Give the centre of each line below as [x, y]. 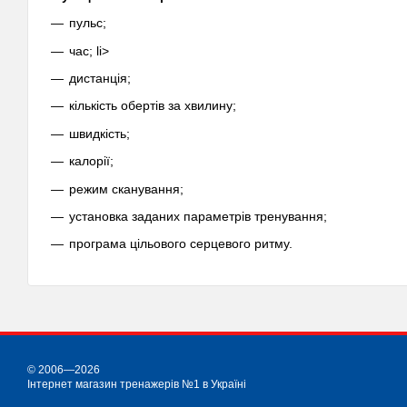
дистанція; [100, 79]
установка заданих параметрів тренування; [198, 217]
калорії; [91, 161]
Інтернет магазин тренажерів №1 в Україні [137, 384]
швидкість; [99, 133]
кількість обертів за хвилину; [153, 106]
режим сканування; [126, 189]
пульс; [88, 23]
